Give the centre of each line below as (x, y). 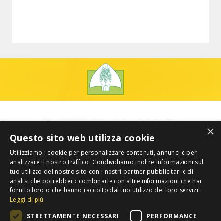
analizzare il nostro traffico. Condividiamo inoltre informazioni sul (107, 162)
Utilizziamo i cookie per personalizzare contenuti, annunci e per (104, 153)
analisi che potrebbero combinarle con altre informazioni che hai (106, 181)
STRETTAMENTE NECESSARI (73, 216)
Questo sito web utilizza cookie (83, 138)
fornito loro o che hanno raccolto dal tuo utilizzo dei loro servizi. (105, 190)
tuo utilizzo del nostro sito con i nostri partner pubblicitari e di (102, 171)
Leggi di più (27, 200)
